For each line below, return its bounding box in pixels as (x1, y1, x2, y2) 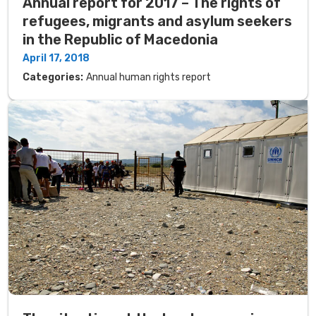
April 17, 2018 (23, 52, 90, 65)
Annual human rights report (86, 71, 211, 84)
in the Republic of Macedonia (23, 31, 218, 49)
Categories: (23, 71, 83, 84)
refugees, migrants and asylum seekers (23, 13, 292, 30)
